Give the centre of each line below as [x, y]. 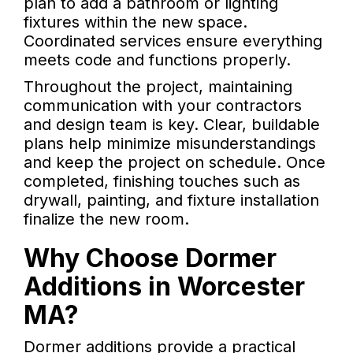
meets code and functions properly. [157, 60]
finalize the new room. [106, 219]
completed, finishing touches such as [162, 182]
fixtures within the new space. [136, 22]
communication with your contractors [163, 106]
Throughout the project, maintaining [158, 87]
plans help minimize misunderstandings [170, 144]
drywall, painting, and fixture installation [171, 201]
